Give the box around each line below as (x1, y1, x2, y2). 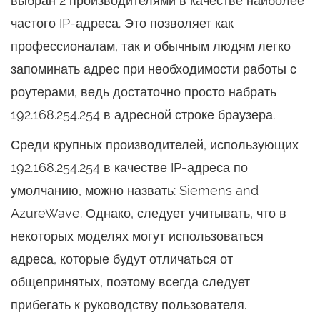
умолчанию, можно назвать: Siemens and (11, 183, 259, 198)
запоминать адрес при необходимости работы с (11, 61, 296, 76)
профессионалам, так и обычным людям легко (11, 39, 291, 54)
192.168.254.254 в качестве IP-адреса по (11, 160, 248, 175)
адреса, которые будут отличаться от (11, 251, 233, 266)
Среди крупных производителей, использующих (11, 137, 299, 152)
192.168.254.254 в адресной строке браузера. (11, 107, 275, 122)
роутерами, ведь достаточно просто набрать (11, 84, 276, 99)
